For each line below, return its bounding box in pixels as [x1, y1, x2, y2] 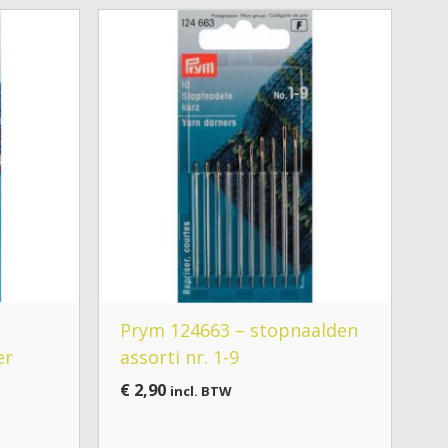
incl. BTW [170, 382, 233, 401]
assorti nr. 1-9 [120, 345, 240, 370]
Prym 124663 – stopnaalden [120, 318, 359, 343]
